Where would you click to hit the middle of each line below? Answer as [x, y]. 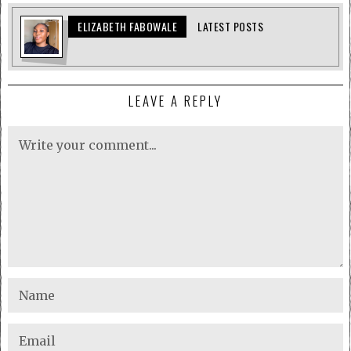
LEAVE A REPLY [175, 101]
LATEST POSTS [230, 27]
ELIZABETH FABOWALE [127, 27]
